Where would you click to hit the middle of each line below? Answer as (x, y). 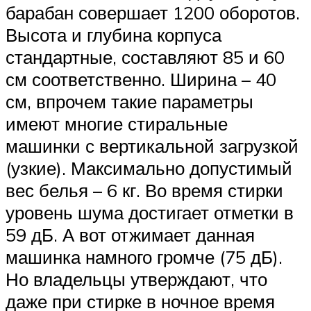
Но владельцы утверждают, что (136, 279)
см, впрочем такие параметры (129, 101)
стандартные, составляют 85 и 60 (145, 57)
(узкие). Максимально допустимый (149, 168)
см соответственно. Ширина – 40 (141, 79)
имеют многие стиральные (117, 123)
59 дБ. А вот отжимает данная (130, 234)
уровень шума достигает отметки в (150, 212)
